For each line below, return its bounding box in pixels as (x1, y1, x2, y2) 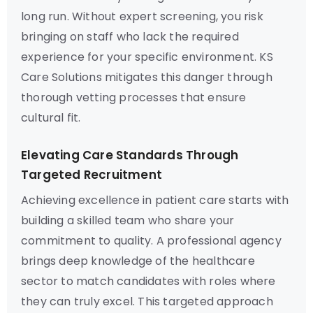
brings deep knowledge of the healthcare (21, 253, 255, 269)
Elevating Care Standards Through (21, 147, 239, 163)
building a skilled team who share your (21, 212, 235, 228)
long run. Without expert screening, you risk (21, 8, 263, 24)
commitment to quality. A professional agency (21, 233, 282, 249)
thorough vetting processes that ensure (21, 89, 247, 105)
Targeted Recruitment (21, 166, 162, 183)
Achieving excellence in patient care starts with (21, 192, 289, 208)
